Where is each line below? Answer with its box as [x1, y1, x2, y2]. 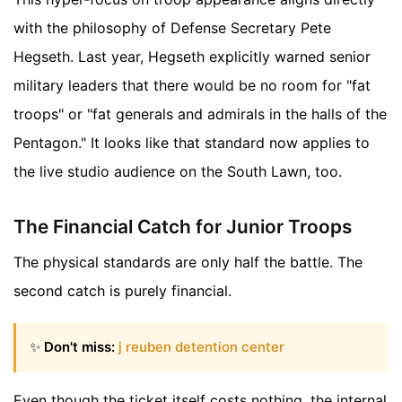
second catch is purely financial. [13, 282, 232, 301]
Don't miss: [44, 338, 115, 356]
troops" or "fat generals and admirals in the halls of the [13, 105, 387, 124]
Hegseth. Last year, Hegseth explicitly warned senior [13, 48, 371, 66]
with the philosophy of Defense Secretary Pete [13, 19, 331, 38]
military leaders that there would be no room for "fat [13, 76, 371, 95]
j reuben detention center [118, 338, 284, 356]
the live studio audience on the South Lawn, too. [13, 162, 342, 181]
